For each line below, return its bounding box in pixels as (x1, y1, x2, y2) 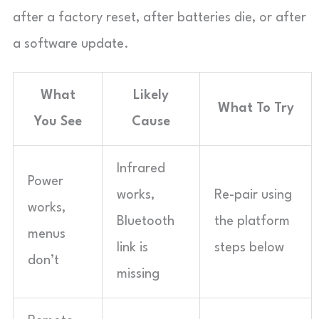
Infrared (117, 162, 165, 175)
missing (117, 268, 159, 281)
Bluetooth (117, 215, 174, 228)
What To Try (217, 102, 294, 115)
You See (33, 115, 82, 128)
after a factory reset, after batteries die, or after (13, 11, 306, 24)
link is (117, 241, 148, 254)
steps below (214, 241, 284, 254)
